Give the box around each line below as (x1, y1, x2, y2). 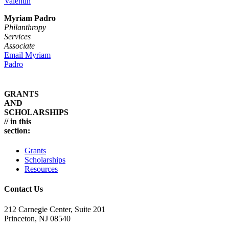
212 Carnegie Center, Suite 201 (4, 204, 105, 214)
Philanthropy (4, 22, 46, 32)
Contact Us (4, 185, 43, 194)
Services (4, 32, 31, 41)
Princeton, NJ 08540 (4, 214, 71, 223)
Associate (4, 41, 35, 50)
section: (4, 126, 30, 135)
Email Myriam (4, 50, 51, 59)
